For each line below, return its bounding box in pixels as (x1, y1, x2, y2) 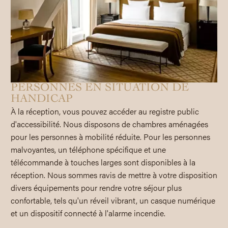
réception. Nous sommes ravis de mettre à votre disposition (10, 168, 217, 181)
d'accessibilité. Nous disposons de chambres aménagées (10, 118, 208, 130)
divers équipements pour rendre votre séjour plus (10, 181, 182, 193)
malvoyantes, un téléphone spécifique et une (10, 143, 166, 155)
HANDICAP (10, 93, 73, 105)
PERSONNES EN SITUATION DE (10, 82, 189, 94)
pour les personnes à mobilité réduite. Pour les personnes (10, 130, 210, 142)
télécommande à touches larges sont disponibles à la (10, 156, 195, 168)
